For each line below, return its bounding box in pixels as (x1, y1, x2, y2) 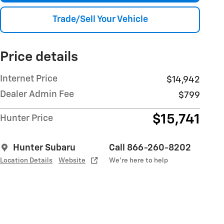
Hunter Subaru (13, 143, 75, 152)
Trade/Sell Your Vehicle (52, 14, 148, 24)
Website (58, 156, 85, 164)
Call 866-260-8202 (109, 143, 191, 152)
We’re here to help (109, 156, 168, 164)
